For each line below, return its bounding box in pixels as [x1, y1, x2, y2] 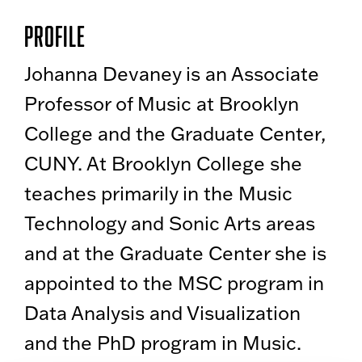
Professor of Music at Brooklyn [24, 90, 299, 116]
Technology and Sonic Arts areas [24, 210, 315, 235]
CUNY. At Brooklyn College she [24, 150, 302, 175]
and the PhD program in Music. [24, 330, 301, 355]
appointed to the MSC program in [24, 270, 324, 295]
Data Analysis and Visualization [24, 300, 301, 325]
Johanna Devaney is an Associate [24, 61, 319, 86]
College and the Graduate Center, [24, 120, 326, 145]
